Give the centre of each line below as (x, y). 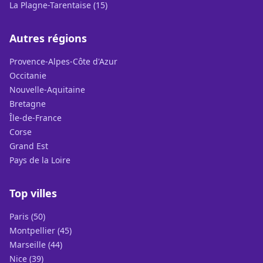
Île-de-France (36, 118)
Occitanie (28, 75)
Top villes (33, 193)
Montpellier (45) (41, 230)
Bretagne (28, 104)
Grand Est (29, 146)
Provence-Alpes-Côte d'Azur (63, 61)
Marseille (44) (36, 245)
